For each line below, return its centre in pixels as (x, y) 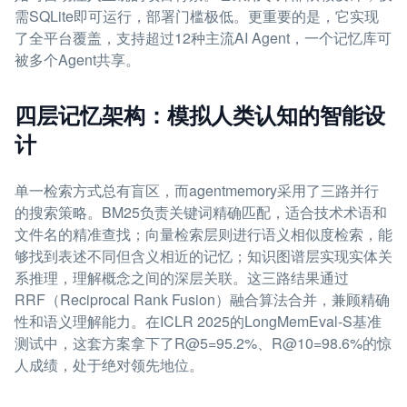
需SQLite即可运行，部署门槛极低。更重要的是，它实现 (197, 16)
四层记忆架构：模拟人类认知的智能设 (200, 114)
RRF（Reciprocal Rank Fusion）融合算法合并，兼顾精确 (202, 299)
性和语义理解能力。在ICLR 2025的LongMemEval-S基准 (198, 321)
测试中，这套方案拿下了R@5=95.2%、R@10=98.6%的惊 (203, 343)
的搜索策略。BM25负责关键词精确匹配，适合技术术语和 (201, 212)
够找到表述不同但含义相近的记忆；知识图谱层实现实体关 (203, 256)
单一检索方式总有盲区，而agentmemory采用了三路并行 (197, 190)
